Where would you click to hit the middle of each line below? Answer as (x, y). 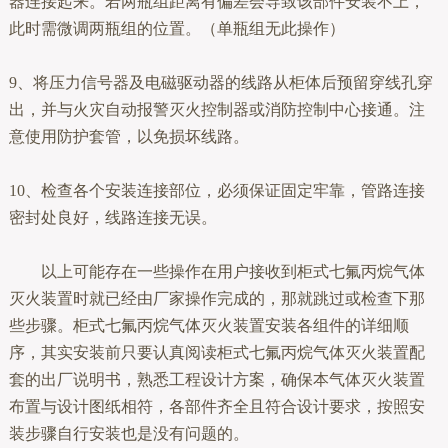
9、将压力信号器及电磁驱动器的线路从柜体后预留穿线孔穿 (220, 83)
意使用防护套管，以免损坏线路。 (128, 137)
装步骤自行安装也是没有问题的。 (128, 434)
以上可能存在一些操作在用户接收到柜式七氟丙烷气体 (232, 272)
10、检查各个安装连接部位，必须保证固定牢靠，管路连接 (216, 191)
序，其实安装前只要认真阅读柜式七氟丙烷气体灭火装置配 (216, 353)
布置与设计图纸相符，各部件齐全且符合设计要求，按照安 (216, 407)
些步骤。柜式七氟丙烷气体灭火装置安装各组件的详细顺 (208, 326)
